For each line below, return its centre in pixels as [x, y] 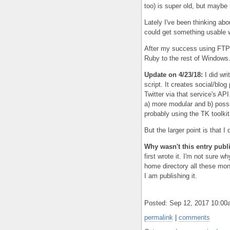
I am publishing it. [171, 176]
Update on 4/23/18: [174, 74]
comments [194, 217]
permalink [159, 217]
